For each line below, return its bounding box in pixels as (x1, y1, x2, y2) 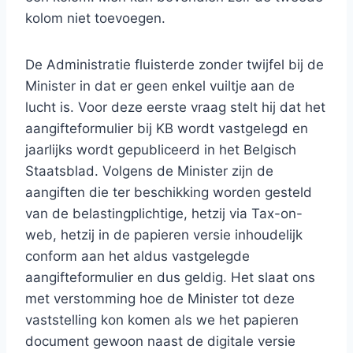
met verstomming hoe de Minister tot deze (25, 291, 295, 307)
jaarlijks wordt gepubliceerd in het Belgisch (25, 142, 296, 158)
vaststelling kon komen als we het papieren (25, 312, 299, 328)
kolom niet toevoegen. (25, 10, 165, 26)
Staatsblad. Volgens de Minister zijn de (25, 163, 273, 179)
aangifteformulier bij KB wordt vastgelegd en (25, 121, 308, 136)
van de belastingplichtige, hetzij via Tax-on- (25, 206, 303, 221)
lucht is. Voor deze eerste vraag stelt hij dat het (25, 99, 325, 115)
